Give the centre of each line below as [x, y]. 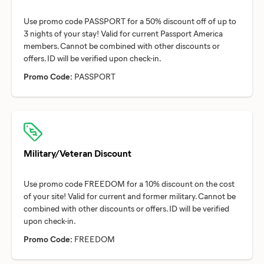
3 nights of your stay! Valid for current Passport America [123, 34]
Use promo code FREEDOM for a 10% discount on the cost [129, 184]
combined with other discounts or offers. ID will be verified [126, 209]
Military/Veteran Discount [77, 153]
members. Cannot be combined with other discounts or [122, 46]
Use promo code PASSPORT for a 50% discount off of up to [130, 21]
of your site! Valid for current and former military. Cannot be [130, 196]
